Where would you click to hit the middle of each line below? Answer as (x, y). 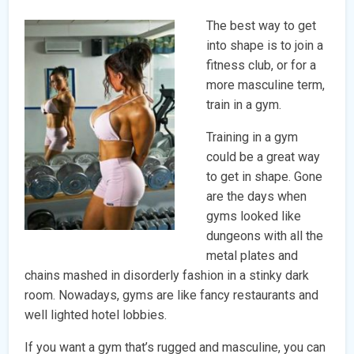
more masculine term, (266, 85)
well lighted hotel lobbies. (96, 314)
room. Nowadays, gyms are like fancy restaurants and (172, 295)
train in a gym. (244, 104)
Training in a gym (252, 137)
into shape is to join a (265, 45)
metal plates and (252, 255)
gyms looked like (254, 216)
